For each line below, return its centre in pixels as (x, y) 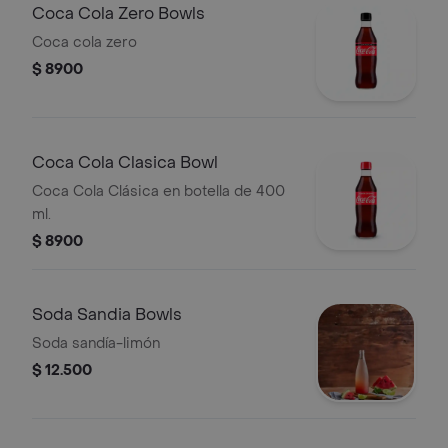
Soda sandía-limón (96, 343)
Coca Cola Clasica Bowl (125, 162)
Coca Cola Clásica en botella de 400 (158, 191)
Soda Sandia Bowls (107, 314)
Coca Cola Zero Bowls (118, 13)
